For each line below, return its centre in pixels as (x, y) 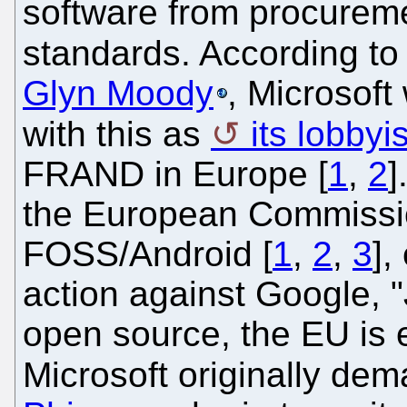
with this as (117, 134)
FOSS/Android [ (148, 253)
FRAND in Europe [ (175, 174)
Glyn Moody (118, 93)
